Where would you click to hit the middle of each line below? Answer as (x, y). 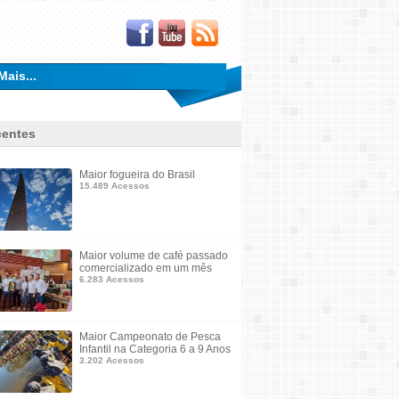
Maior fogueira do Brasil (137, 175)
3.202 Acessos (112, 360)
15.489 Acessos (114, 186)
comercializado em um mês (146, 268)
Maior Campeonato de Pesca (150, 337)
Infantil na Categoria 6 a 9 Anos (155, 349)
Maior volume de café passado (154, 256)
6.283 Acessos (112, 279)
